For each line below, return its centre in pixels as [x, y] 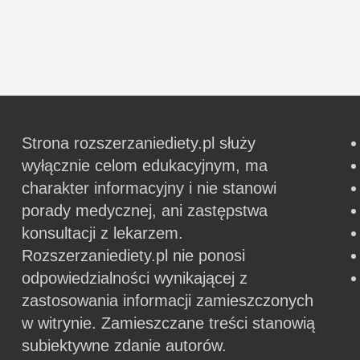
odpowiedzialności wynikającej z [135, 278]
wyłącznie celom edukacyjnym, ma [145, 166]
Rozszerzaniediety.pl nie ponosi [134, 256]
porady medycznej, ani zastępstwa [145, 211]
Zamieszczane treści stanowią [209, 323]
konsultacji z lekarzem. [103, 233]
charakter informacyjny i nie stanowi [149, 188]
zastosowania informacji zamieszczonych [168, 301]
